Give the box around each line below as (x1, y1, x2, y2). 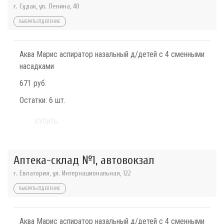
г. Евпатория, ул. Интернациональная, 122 (13, 169, 131, 177)
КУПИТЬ (35, 117, 58, 125)
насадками (19, 61, 54, 71)
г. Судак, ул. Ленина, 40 (13, 2, 79, 10)
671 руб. (19, 78, 46, 88)
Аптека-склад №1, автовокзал (13, 153, 154, 167)
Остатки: (19, 95, 47, 105)
